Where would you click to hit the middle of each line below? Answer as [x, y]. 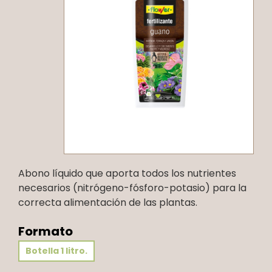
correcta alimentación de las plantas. [108, 202]
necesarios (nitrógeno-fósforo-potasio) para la [132, 188]
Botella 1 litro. [56, 250]
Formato [46, 231]
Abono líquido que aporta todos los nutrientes [127, 173]
